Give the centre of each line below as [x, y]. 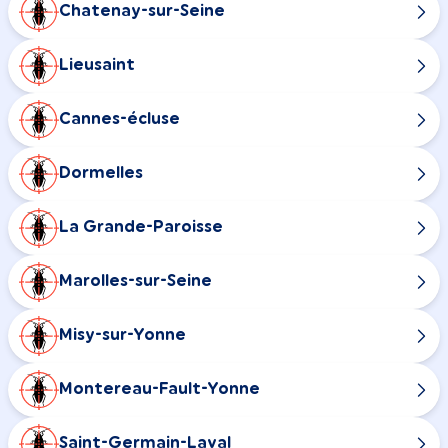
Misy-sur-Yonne [122, 335]
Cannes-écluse [119, 119]
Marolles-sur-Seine [135, 281]
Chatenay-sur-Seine [142, 11]
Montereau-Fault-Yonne [159, 389]
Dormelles [101, 173]
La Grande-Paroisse [141, 227]
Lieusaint [97, 65]
